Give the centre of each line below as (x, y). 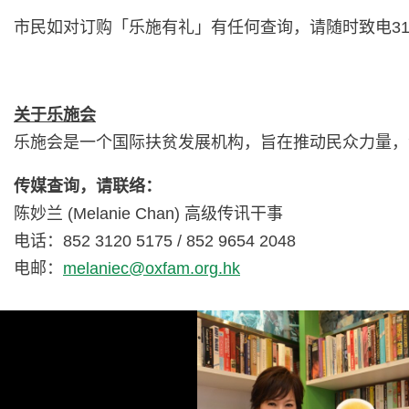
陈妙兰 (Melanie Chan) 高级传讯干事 (148, 214)
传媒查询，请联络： (88, 187)
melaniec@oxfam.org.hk (152, 269)
